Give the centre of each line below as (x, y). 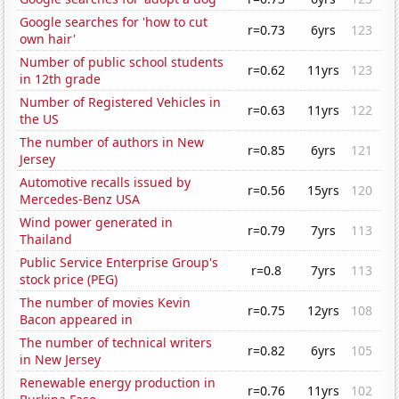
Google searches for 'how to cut (114, 22)
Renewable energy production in (118, 383)
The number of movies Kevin (106, 303)
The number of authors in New (112, 142)
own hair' (48, 39)
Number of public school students (122, 62)
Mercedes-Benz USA (80, 199)
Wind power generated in (97, 223)
